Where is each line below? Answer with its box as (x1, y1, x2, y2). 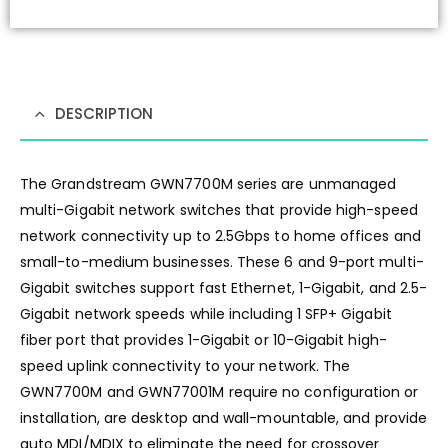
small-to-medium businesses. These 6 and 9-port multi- (20, 251, 424, 272)
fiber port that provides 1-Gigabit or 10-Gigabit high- (20, 329, 387, 350)
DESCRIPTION (55, 102, 153, 124)
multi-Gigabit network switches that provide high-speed (20, 199, 418, 220)
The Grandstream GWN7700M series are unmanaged (20, 173, 397, 194)
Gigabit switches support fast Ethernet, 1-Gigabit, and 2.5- (20, 277, 428, 298)
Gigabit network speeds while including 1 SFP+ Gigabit (20, 303, 392, 324)
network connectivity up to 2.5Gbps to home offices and (20, 225, 421, 246)
